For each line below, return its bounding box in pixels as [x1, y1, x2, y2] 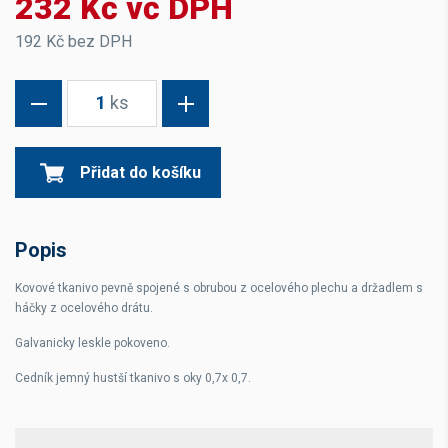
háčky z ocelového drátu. [15, 301, 153, 315]
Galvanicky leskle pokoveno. [15, 336, 170, 350]
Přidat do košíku [80, 163, 201, 182]
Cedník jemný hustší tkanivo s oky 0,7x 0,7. [15, 371, 251, 385]
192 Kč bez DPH [15, 32, 132, 51]
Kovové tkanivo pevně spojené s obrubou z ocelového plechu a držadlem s [15, 281, 423, 295]
